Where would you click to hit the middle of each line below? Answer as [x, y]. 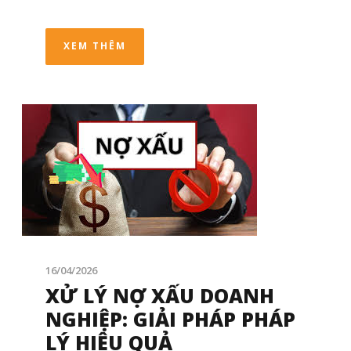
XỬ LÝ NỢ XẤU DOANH [160, 296]
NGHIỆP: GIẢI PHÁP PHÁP [170, 319]
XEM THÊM [95, 46]
